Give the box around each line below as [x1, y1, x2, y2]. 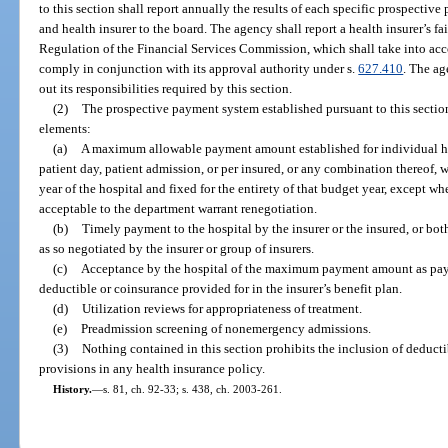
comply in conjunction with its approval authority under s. [39, 60, 359, 76]
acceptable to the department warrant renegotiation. [39, 200, 318, 216]
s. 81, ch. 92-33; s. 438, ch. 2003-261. [102, 382, 282, 395]
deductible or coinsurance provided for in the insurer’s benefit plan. [39, 280, 403, 296]
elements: [39, 120, 92, 136]
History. [52, 382, 92, 395]
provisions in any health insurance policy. [39, 360, 266, 376]
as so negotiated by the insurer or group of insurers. [39, 240, 315, 256]
